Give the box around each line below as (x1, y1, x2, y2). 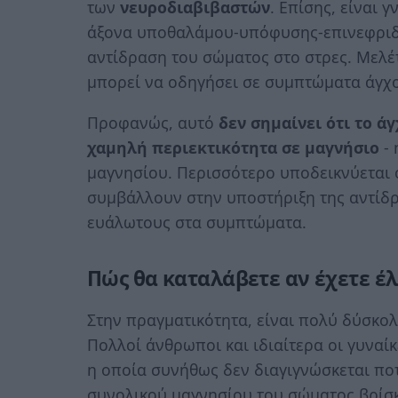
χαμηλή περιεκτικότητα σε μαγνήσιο (87, 136, 379, 158)
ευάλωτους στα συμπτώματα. (87, 211, 306, 233)
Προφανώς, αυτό (87, 111, 219, 133)
